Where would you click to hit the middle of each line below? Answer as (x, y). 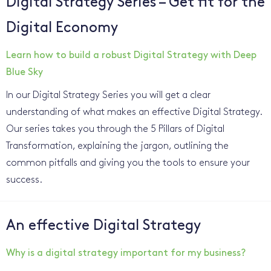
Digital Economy (62, 28)
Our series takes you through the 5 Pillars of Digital (115, 129)
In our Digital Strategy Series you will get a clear (108, 96)
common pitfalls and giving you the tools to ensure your (128, 163)
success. (24, 180)
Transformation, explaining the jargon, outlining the (117, 146)
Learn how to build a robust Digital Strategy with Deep (131, 56)
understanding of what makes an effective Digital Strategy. (135, 113)
